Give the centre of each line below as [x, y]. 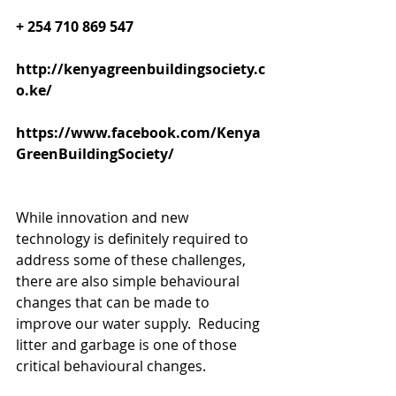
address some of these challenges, [133, 260]
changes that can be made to [114, 302]
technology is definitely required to [134, 239]
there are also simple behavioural [129, 281]
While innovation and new [104, 217]
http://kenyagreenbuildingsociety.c [141, 69]
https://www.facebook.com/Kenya [138, 133]
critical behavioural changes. [113, 366]
